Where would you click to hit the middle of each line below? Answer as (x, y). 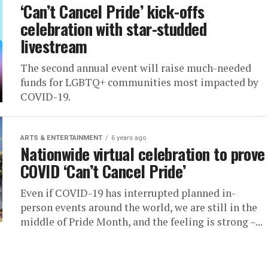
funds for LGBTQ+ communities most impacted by (139, 82)
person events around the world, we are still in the (139, 207)
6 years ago (129, 138)
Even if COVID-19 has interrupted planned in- (128, 193)
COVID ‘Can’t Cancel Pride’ (103, 171)
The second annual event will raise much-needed (136, 68)
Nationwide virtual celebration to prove (143, 154)
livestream (54, 46)
